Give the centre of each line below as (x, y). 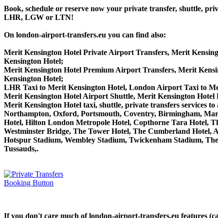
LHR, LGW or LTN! (39, 17)
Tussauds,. (21, 148)
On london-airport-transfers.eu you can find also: (85, 35)
